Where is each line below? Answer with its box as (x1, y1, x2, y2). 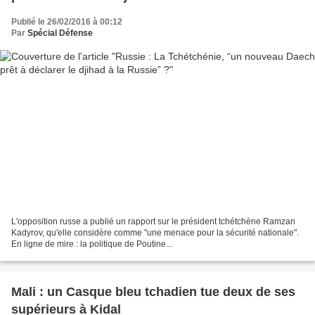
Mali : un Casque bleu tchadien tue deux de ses (11, 284, 295, 299)
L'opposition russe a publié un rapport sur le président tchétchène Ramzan (11, 216, 295, 226)
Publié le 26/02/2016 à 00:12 (11, 17, 122, 27)
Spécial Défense (27, 28, 93, 39)
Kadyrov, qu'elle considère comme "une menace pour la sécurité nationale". (11, 227, 299, 238)
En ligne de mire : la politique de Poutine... (11, 238, 172, 249)
